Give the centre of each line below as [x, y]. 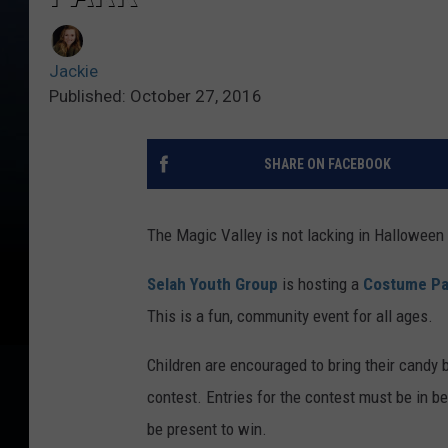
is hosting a [320, 284]
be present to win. [207, 429]
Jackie [73, 71]
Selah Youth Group [212, 284]
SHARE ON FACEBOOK [327, 164]
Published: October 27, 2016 [155, 96]
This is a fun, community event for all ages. [290, 316]
